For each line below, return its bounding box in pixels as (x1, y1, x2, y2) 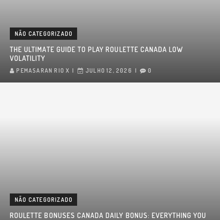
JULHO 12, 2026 (85, 67, 132, 75)
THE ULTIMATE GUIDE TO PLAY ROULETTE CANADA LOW (10, 45, 184, 54)
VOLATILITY (10, 54, 46, 63)
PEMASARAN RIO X (16, 67, 70, 75)
